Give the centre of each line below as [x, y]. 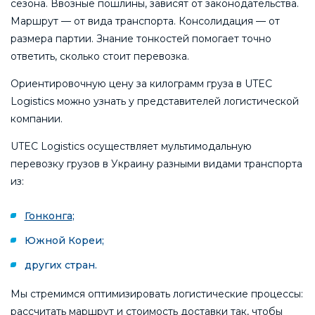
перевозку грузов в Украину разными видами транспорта [156, 164]
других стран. [60, 265]
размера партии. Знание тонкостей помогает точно [141, 39]
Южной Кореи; [64, 241]
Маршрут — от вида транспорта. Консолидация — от [145, 21]
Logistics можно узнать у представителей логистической [155, 102]
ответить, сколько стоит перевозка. [100, 57]
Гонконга [48, 216]
